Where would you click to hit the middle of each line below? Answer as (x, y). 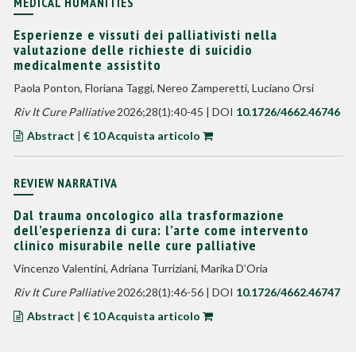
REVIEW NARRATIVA (65, 183)
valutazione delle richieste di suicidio (133, 50)
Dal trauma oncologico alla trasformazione (149, 215)
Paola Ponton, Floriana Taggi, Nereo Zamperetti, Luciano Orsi (163, 88)
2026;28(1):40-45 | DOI (175, 112)
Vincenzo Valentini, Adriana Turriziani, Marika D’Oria (140, 268)
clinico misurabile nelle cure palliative (135, 245)
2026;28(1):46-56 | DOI (175, 292)
